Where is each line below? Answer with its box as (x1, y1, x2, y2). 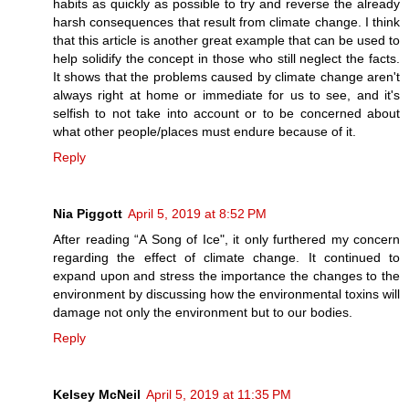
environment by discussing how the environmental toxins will (53, 286, 400, 301)
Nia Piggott (53, 205, 122, 221)
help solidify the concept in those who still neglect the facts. (53, 50, 400, 66)
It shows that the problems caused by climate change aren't (53, 68, 400, 84)
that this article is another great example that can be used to (53, 32, 400, 47)
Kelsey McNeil (53, 386, 141, 402)
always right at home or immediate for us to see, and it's (53, 87, 400, 102)
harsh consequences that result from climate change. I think (53, 14, 400, 29)
